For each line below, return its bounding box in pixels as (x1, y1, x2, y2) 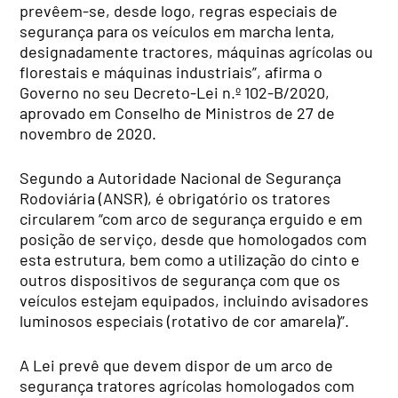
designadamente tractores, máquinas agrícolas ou (20, 42, 374, 62)
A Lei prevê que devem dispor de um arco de (20, 355, 334, 376)
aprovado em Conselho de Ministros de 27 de (20, 103, 336, 123)
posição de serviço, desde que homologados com (20, 229, 368, 250)
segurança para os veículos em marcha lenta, (20, 21, 336, 42)
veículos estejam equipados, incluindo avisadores (20, 291, 370, 311)
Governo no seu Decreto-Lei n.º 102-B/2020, (20, 83, 330, 103)
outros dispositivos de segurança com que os (20, 270, 341, 291)
